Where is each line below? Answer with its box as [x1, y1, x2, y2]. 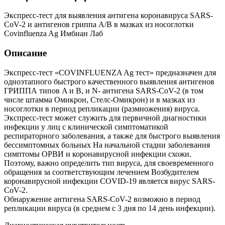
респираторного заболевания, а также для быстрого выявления [4, 131, 220, 140]
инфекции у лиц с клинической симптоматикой [4, 122, 168, 131]
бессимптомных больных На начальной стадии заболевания [4, 140, 210, 149]
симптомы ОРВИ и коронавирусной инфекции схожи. [4, 149, 191, 158]
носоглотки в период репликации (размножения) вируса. [4, 104, 200, 113]
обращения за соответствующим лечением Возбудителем [4, 167, 199, 176]
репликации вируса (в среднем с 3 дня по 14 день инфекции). [4, 203, 215, 212]
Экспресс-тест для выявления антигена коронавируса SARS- [4, 11, 213, 20]
